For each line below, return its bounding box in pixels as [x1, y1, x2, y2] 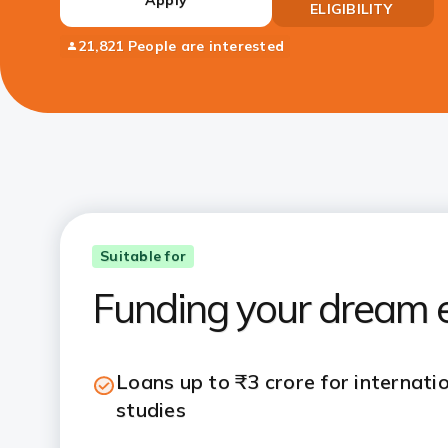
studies [116, 397, 186, 422]
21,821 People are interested [78, 37, 284, 55]
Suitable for [100, 247, 186, 265]
